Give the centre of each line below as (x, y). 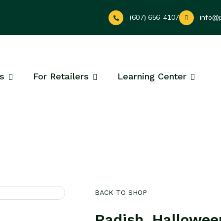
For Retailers (61, 76)
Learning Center (152, 76)
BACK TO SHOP (121, 192)
